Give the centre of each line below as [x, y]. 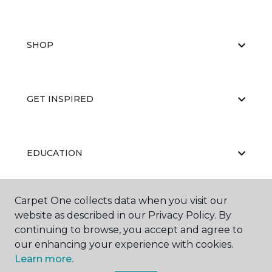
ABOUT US [50, 207]
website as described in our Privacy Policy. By [123, 215]
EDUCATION [55, 153]
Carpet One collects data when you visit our [121, 201]
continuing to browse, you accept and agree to [129, 230]
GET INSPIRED [60, 99]
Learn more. [44, 259]
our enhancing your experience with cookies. [124, 244]
